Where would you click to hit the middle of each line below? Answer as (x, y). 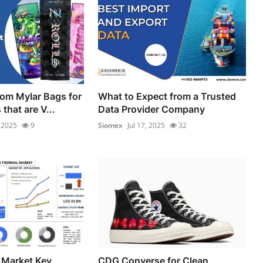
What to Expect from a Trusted (167, 96)
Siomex (111, 125)
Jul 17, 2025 (146, 125)
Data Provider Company (152, 109)
